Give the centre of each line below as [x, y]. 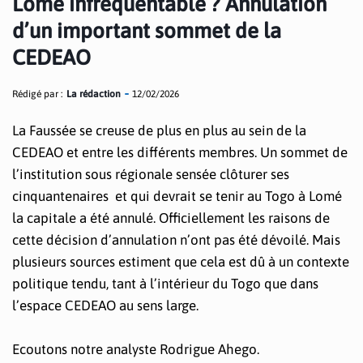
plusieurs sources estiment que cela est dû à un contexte [181, 262]
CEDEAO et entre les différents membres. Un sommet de [180, 152]
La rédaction [94, 94]
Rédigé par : [37, 94]
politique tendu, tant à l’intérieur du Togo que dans [165, 284]
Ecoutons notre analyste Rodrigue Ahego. [136, 350]
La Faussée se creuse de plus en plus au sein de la [159, 130]
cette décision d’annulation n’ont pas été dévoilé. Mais [176, 240]
